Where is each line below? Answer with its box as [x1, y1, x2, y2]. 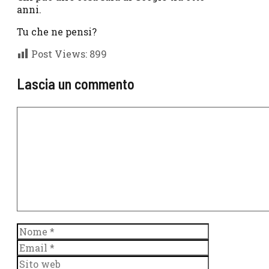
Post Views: [31, 47, 87, 60]
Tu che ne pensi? [17, 25, 97, 38]
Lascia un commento [17, 74, 134, 92]
